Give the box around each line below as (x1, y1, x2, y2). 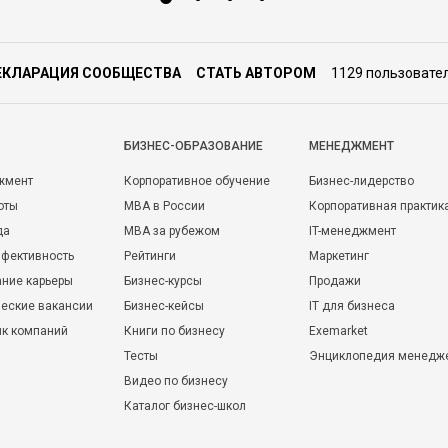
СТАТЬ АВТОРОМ (196, 65, 316, 81)
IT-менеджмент (309, 224, 396, 238)
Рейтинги (124, 249, 176, 263)
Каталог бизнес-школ (124, 399, 246, 413)
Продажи (309, 274, 361, 288)
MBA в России (124, 199, 205, 213)
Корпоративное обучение (124, 174, 270, 188)
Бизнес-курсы (124, 274, 202, 288)
